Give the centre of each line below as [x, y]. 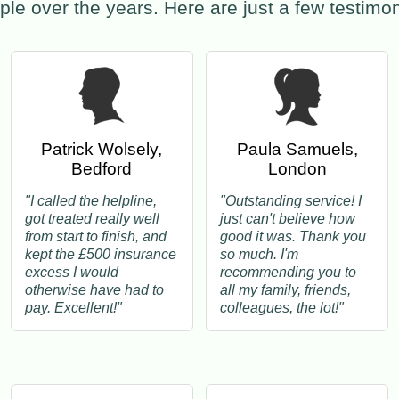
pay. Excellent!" [73, 308]
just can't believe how [288, 219]
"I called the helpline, [90, 201]
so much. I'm [259, 255]
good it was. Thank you [293, 237]
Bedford [102, 169]
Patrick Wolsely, [102, 150]
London [297, 169]
